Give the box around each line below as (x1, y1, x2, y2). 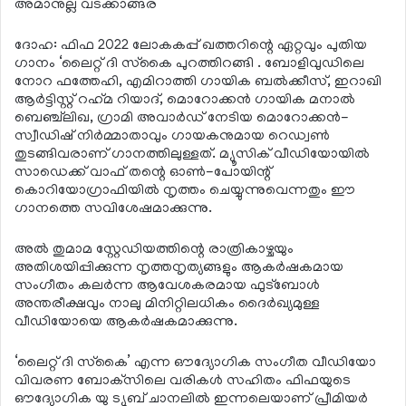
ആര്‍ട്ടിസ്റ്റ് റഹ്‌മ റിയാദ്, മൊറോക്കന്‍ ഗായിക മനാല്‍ (14, 92, 355, 109)
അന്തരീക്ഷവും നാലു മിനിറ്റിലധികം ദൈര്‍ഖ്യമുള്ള (14, 295, 320, 313)
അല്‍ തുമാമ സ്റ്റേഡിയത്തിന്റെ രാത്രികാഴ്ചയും (14, 241, 294, 258)
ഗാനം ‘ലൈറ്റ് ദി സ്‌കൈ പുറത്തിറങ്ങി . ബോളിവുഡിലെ (14, 55, 364, 72)
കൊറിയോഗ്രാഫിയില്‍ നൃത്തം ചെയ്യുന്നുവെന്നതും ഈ (14, 182, 355, 199)
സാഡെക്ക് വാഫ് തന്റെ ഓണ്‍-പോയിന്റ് (14, 164, 271, 181)
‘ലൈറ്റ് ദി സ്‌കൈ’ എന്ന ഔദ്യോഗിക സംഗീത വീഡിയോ (14, 354, 376, 372)
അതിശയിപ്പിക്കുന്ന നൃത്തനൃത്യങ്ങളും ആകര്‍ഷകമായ (14, 259, 343, 276)
